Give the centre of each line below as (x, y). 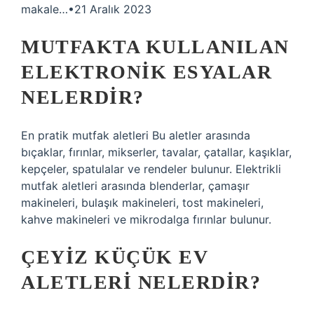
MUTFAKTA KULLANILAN (155, 47)
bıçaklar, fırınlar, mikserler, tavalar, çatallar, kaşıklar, (156, 152)
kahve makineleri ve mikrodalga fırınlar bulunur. (146, 219)
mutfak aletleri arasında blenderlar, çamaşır (135, 186)
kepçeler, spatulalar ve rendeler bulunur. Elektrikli (151, 169)
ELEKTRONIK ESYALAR (146, 72)
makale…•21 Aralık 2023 (86, 9)
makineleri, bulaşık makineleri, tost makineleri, (142, 203)
